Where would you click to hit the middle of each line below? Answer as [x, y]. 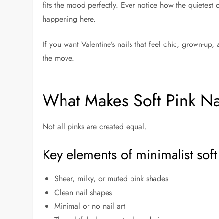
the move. [59, 58]
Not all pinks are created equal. [95, 126]
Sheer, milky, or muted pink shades [111, 178]
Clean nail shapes [83, 192]
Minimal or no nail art [90, 206]
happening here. [69, 19]
